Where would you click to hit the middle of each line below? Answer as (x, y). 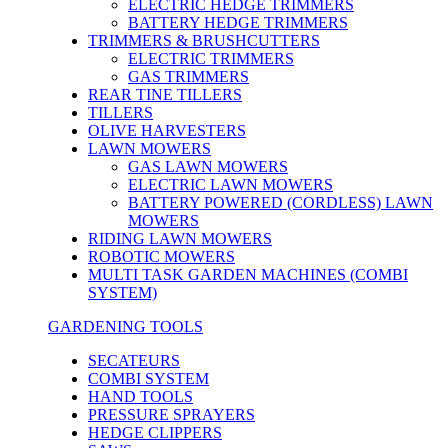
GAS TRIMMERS (188, 76)
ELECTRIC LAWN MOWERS (230, 184)
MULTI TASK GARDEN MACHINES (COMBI (248, 274)
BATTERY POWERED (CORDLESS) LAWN (280, 202)
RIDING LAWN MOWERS (180, 238)
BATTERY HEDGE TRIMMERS (238, 22)
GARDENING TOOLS (125, 326)
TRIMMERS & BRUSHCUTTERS (204, 40)
